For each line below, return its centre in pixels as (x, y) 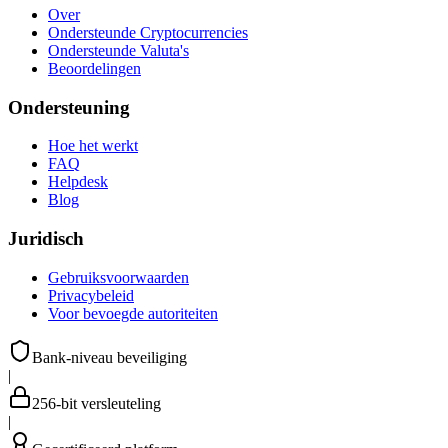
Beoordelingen (94, 68)
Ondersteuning (69, 107)
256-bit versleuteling (96, 403)
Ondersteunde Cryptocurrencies (148, 32)
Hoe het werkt (93, 146)
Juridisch (46, 238)
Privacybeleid (91, 295)
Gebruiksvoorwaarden (118, 277)
